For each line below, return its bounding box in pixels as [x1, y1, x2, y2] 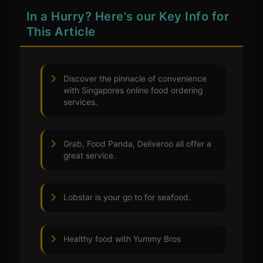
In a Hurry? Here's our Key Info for [26, 9, 230, 24]
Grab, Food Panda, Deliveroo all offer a [63, 139, 212, 149]
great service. [63, 151, 116, 161]
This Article [26, 24, 96, 39]
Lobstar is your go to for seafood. [63, 193, 191, 203]
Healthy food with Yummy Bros [63, 234, 181, 244]
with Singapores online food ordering [63, 86, 203, 96]
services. [63, 97, 98, 107]
